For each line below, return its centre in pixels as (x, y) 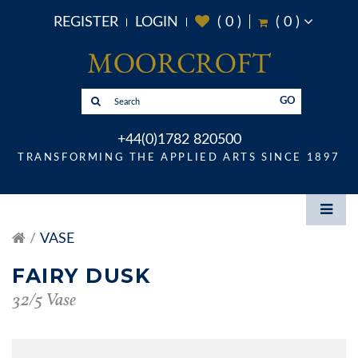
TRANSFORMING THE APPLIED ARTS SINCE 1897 (179, 158)
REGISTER (86, 22)
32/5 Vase (44, 301)
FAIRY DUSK (81, 276)
